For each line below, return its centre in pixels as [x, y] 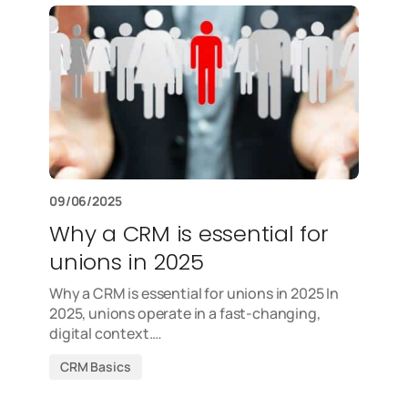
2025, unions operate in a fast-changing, [185, 313]
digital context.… [106, 333]
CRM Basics [96, 367]
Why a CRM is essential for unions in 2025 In [194, 293]
